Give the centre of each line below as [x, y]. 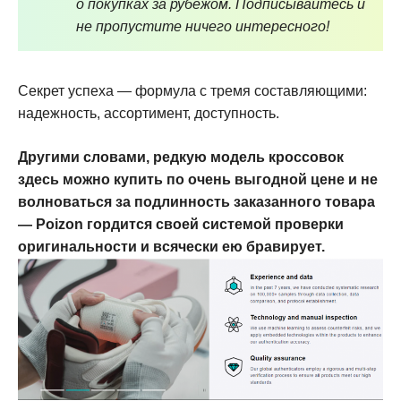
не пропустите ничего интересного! [203, 26]
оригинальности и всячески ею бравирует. [171, 246]
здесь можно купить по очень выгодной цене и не [198, 179]
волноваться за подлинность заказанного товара [196, 201]
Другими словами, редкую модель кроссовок [181, 157]
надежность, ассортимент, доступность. [149, 113]
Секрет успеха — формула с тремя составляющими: [192, 90]
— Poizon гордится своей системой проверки [181, 224]
